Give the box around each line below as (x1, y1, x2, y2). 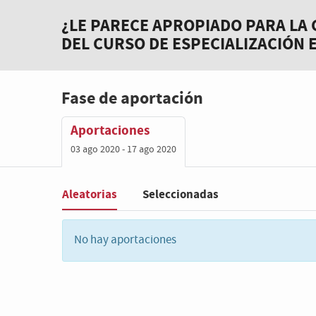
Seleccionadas (142, 186, 219, 202)
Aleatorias (62, 186, 117, 202)
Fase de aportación (61, 87, 203, 110)
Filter (62, 199, 87, 215)
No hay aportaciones (74, 232, 176, 248)
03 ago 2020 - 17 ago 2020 (71, 143, 176, 156)
